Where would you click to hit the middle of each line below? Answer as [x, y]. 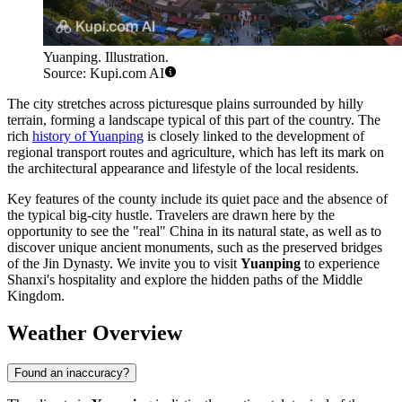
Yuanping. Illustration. [106, 57]
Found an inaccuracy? [72, 373]
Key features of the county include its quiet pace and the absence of [197, 198]
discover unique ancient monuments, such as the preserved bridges [195, 247]
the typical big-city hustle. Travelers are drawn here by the [171, 214]
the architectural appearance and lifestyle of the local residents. [183, 168]
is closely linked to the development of [254, 135]
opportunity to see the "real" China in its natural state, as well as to [194, 231]
